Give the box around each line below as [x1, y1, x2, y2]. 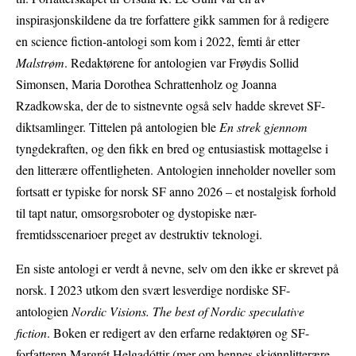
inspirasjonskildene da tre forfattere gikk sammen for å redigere [16, 11, 329, 29]
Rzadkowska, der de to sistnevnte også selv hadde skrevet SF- [16, 97, 325, 114]
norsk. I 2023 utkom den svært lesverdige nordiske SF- [16, 281, 290, 299]
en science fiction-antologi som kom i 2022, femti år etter [16, 33, 300, 50]
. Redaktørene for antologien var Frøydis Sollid [64, 54, 299, 72]
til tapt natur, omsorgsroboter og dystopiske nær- [16, 204, 257, 222]
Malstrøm [16, 54, 64, 72]
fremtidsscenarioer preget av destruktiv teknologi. [16, 226, 262, 243]
